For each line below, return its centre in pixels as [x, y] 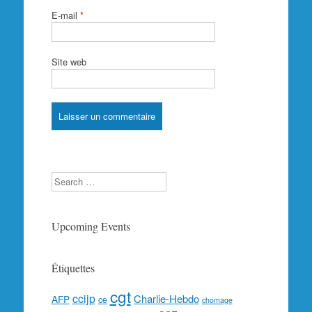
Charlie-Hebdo [166, 298]
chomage [217, 300]
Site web [69, 62]
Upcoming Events [91, 226]
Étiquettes [73, 268]
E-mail [65, 15]
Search [65, 178]
